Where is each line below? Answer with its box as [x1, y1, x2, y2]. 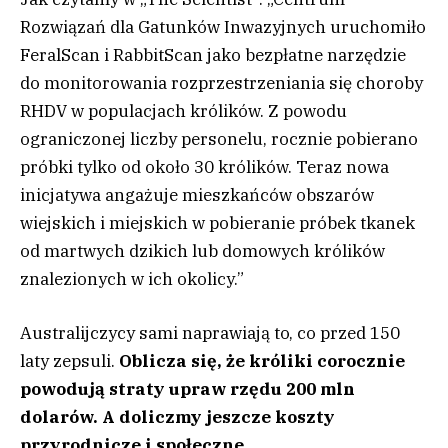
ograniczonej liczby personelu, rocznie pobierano [20, 127, 418, 150]
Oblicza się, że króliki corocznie [119, 349, 405, 372]
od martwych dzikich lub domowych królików [20, 239, 385, 262]
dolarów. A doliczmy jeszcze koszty [20, 405, 335, 428]
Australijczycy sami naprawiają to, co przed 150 [20, 321, 400, 344]
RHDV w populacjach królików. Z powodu [20, 99, 347, 122]
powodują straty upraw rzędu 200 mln [20, 377, 355, 400]
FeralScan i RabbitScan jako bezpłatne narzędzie [20, 43, 406, 66]
